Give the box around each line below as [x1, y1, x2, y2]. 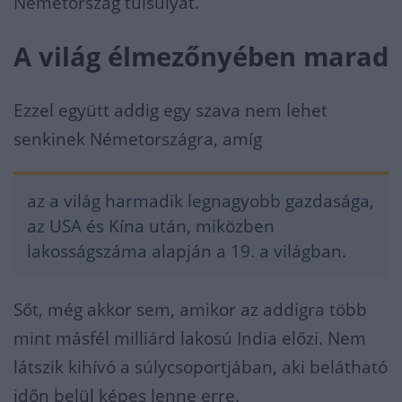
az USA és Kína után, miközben [27, 214, 275, 239]
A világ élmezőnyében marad [13, 39, 389, 74]
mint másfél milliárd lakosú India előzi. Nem [13, 327, 366, 351]
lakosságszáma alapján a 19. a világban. [27, 240, 346, 264]
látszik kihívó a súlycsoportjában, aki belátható [13, 355, 388, 380]
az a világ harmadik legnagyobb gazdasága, [27, 189, 374, 214]
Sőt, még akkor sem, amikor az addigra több [13, 298, 367, 322]
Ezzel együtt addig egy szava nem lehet [13, 99, 328, 123]
